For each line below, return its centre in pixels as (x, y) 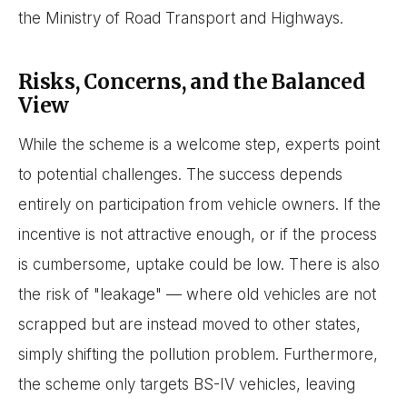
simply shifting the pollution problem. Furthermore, (198, 355)
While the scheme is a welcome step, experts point (199, 145)
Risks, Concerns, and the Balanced (192, 81)
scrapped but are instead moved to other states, (189, 325)
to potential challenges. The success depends (180, 175)
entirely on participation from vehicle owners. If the (199, 205)
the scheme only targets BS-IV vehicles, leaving (187, 385)
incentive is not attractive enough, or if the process (198, 235)
